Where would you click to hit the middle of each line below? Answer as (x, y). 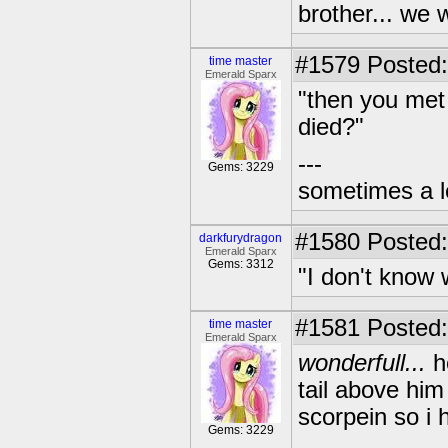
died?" (331, 127)
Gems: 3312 (241, 264)
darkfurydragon (241, 238)
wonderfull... (362, 363)
